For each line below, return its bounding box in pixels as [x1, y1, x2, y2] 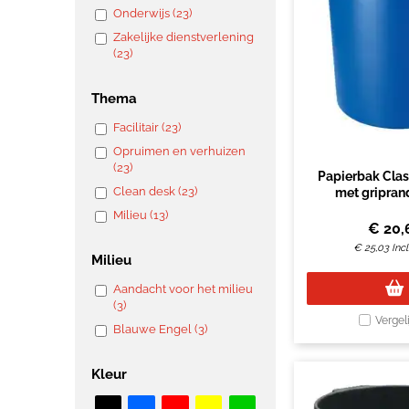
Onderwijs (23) [113, 6, 192, 21]
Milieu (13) [113, 208, 168, 223]
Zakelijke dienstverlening [113, 30, 254, 45]
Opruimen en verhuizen [113, 144, 246, 159]
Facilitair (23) [113, 121, 181, 135]
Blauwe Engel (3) [113, 322, 207, 337]
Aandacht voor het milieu [113, 282, 253, 297]
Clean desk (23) [113, 184, 197, 199]
